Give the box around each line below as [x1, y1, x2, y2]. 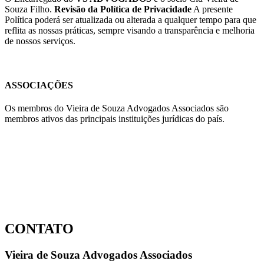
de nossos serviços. [5, 35, 75, 46]
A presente [192, 4, 233, 14]
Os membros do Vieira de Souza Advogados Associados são [5, 103, 229, 114]
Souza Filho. [5, 4, 54, 14]
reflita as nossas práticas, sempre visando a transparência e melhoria [5, 25, 255, 35]
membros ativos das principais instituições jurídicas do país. [5, 114, 225, 124]
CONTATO [5, 221, 74, 237]
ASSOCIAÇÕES [5, 80, 73, 91]
